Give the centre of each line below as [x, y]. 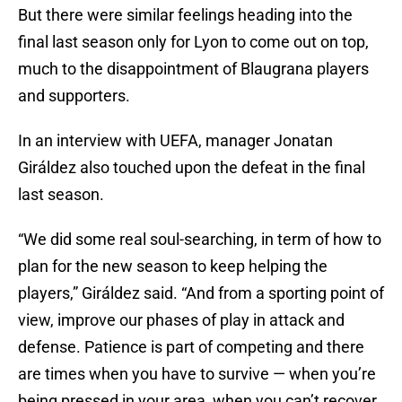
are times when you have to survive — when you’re [197, 374]
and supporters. [74, 96]
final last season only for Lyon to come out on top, [193, 42]
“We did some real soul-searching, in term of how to [200, 240]
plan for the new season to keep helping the [173, 267]
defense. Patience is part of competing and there [191, 347]
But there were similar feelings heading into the [185, 15]
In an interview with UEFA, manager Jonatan [175, 141]
